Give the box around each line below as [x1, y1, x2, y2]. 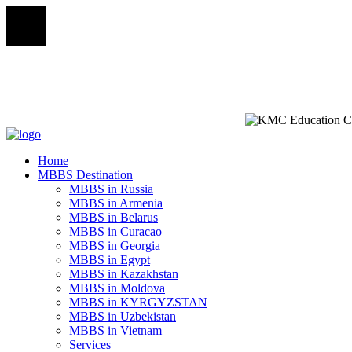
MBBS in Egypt [69, 253, 150, 266]
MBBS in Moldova [69, 281, 165, 295]
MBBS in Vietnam [69, 324, 162, 337]
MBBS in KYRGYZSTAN [69, 295, 207, 309]
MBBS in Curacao [69, 225, 162, 238]
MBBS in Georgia [69, 239, 160, 252]
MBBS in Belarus [69, 211, 158, 224]
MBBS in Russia [69, 182, 153, 196]
